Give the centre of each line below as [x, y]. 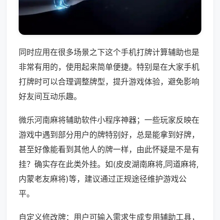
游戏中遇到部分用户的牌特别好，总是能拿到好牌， [109, 135]
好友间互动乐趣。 [50, 96]
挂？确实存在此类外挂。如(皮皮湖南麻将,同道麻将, [109, 164]
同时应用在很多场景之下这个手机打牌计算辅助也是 [109, 52]
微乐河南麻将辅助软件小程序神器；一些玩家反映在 [109, 120]
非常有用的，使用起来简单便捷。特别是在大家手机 [109, 67]
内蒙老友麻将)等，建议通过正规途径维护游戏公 [103, 179]
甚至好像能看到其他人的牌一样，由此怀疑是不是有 [109, 150]
